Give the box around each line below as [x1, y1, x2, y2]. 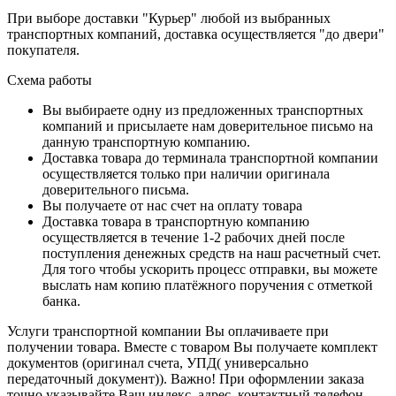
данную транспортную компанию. [42, 133, 250, 149]
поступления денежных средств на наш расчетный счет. [42, 245, 381, 261]
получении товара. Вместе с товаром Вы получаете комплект [7, 339, 377, 354]
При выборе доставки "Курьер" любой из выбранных [7, 10, 331, 26]
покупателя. [7, 42, 80, 57]
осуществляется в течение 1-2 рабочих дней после [42, 229, 345, 245]
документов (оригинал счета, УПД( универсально [7, 354, 308, 370]
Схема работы [7, 72, 92, 88]
